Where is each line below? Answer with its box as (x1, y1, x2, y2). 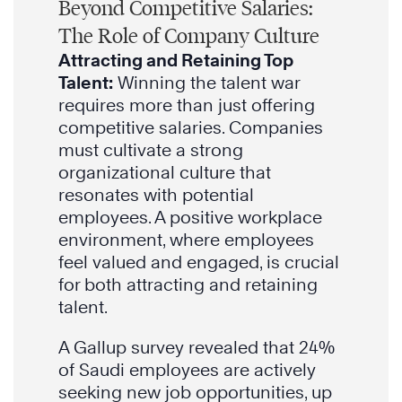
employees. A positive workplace (58, 207, 322, 228)
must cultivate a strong (58, 140, 243, 161)
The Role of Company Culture (58, 22, 319, 49)
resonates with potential (58, 185, 254, 205)
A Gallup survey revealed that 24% (58, 337, 335, 358)
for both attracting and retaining (58, 275, 318, 295)
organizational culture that (58, 162, 271, 183)
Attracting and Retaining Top (58, 50, 293, 71)
